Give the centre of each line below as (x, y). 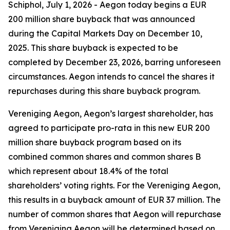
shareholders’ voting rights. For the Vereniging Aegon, (114, 185)
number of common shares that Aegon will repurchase (115, 214)
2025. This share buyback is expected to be (93, 48)
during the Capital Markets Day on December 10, (105, 33)
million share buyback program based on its (95, 142)
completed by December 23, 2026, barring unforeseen (114, 62)
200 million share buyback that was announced (102, 19)
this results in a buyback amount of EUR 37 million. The (114, 200)
